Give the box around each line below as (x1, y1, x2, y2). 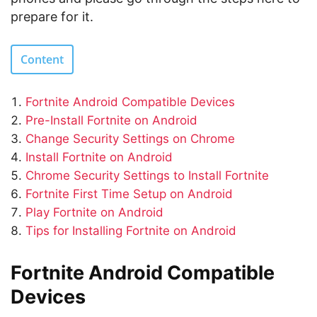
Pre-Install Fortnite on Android (25, 113, 197, 127)
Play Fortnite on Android (25, 205, 163, 219)
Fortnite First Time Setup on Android (25, 187, 233, 201)
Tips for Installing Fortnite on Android (25, 224, 236, 238)
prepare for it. (11, 9, 93, 24)
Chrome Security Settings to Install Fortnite (25, 168, 269, 183)
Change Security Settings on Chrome (25, 132, 235, 146)
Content (21, 52, 64, 67)
